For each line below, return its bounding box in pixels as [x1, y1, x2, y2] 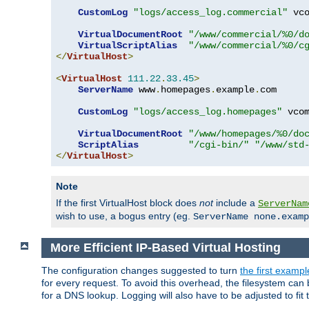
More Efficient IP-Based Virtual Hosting [50, 241, 284, 255]
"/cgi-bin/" [188, 139, 249, 151]
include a [213, 197, 258, 209]
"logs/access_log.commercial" [133, 7, 288, 19]
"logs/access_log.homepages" [133, 106, 282, 118]
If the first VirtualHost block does [56, 197, 199, 209]
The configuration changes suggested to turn [41, 264, 240, 276]
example [216, 84, 255, 96]
